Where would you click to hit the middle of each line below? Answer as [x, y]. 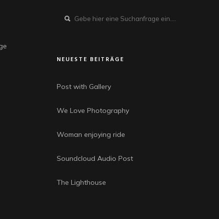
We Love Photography [93, 110]
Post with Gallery [84, 87]
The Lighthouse [81, 182]
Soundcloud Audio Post [95, 158]
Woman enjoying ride [91, 134]
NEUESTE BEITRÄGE [90, 60]
